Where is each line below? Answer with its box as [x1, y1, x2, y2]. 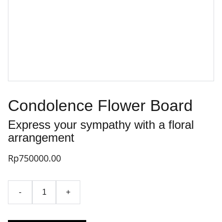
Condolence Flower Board [8, 97, 193, 114]
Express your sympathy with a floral [8, 118, 194, 131]
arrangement [8, 131, 74, 144]
